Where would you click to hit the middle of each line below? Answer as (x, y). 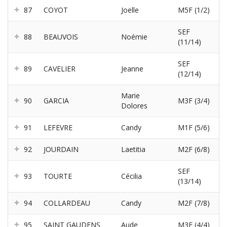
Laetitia (133, 149)
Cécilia (131, 176)
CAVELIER (60, 69)
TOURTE (58, 176)
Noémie (134, 37)
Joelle (130, 10)
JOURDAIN (61, 149)
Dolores (134, 106)
